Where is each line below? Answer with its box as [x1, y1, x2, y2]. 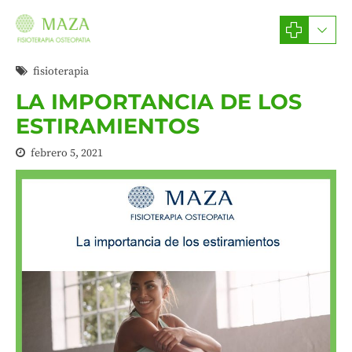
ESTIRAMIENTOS [16, 113, 200, 139]
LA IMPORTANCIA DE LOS [16, 89, 302, 115]
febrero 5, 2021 [31, 146, 103, 160]
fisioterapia [33, 64, 89, 79]
